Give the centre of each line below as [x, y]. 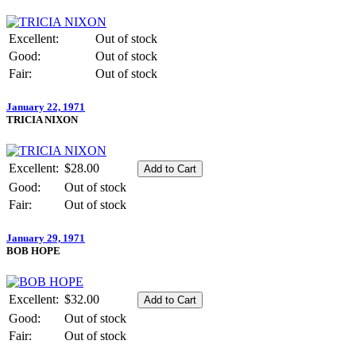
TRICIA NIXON [42, 119]
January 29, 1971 [46, 238]
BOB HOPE [33, 251]
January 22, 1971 [46, 106]
